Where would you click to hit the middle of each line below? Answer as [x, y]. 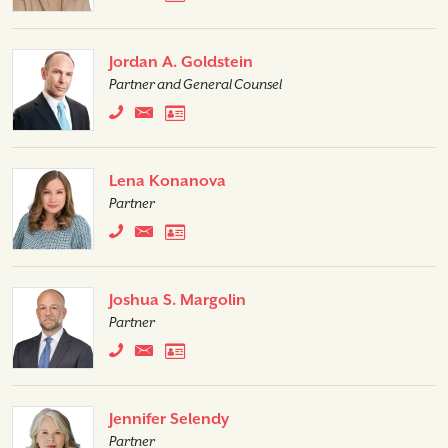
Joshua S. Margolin [177, 300]
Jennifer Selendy [169, 419]
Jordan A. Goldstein [181, 62]
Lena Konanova [167, 181]
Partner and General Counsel [195, 84]
